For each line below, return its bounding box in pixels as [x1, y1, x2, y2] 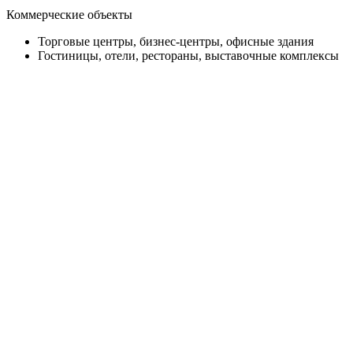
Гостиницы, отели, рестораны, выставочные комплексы [38, 48, 339, 62]
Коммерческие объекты [6, 7, 132, 21]
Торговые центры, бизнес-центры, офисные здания [38, 34, 314, 48]
